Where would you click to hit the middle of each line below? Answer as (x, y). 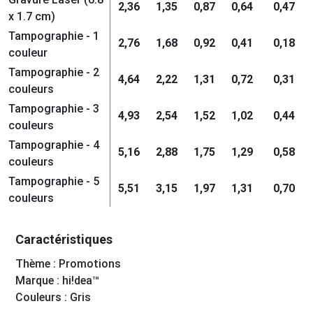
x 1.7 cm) (31, 16)
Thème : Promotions (68, 263)
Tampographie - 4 (53, 145)
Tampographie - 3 (53, 109)
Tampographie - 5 (53, 181)
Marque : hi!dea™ (58, 280)
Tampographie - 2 (53, 72)
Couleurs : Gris (53, 297)
